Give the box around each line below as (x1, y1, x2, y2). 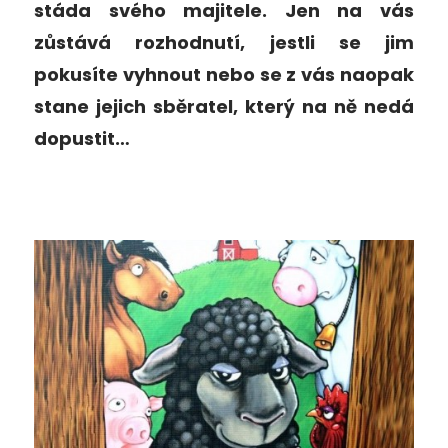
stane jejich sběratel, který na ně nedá (34, 93, 414, 119)
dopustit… (34, 125, 130, 151)
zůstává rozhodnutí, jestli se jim (34, 29, 414, 55)
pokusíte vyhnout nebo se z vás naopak (34, 61, 414, 87)
